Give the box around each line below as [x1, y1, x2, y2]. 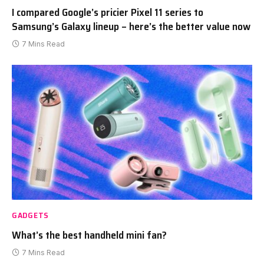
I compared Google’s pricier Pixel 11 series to [12, 4, 203, 21]
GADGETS [12, 209, 49, 222]
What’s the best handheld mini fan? [12, 227, 167, 244]
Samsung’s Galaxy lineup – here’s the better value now [12, 18, 250, 35]
